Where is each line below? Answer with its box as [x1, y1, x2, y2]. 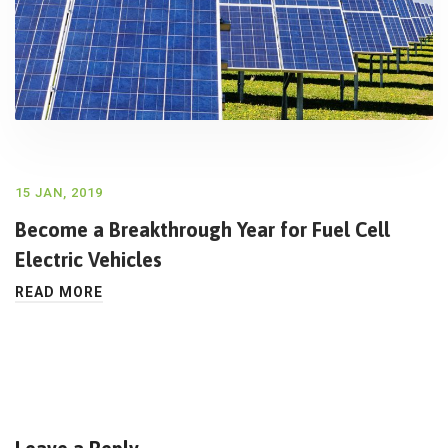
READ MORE [15, 283, 103, 300]
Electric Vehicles [15, 247, 162, 271]
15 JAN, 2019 [15, 184, 103, 200]
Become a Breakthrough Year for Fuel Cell [15, 217, 390, 241]
